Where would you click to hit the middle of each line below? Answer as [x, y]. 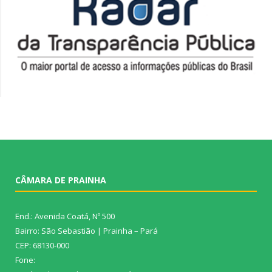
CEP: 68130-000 [42, 246]
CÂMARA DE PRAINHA [61, 180]
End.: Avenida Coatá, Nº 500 [65, 216]
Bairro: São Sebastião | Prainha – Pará [87, 231]
